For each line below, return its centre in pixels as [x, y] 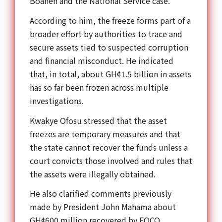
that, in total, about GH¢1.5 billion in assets [111, 74]
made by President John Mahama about [103, 207]
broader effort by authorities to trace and [106, 33]
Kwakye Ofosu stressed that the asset [98, 120]
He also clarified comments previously [101, 194]
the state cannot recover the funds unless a [109, 147]
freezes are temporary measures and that [105, 134]
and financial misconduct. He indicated [102, 60]
